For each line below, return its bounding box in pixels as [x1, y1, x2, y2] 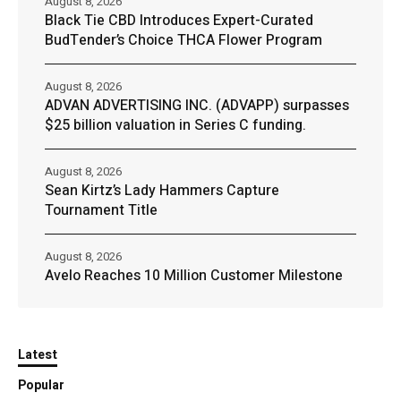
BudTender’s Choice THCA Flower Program [45, 29, 322, 51]
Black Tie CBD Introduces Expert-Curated [45, 9, 313, 31]
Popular [18, 375, 64, 395]
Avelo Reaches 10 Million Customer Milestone [45, 264, 343, 286]
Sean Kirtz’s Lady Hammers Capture [45, 179, 279, 201]
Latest [18, 345, 57, 364]
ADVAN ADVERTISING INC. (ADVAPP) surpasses [45, 94, 349, 116]
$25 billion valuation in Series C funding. [45, 114, 306, 136]
